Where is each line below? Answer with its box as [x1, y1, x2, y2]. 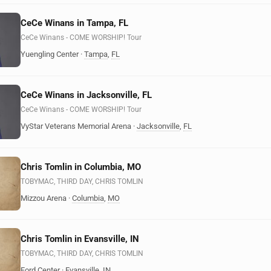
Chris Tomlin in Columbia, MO [21, 161, 141, 172]
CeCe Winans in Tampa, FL [21, 18, 128, 29]
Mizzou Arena [21, 193, 67, 203]
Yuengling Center [21, 50, 79, 59]
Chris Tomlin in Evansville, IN [21, 233, 139, 244]
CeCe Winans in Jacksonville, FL [21, 90, 152, 101]
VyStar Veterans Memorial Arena [21, 122, 131, 131]
